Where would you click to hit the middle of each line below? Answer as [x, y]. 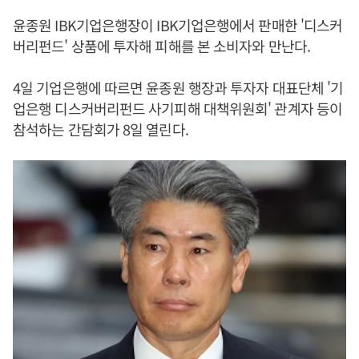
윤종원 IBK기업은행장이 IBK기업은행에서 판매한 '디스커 [178, 25]
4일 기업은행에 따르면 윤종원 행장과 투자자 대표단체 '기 [178, 87]
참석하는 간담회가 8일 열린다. [101, 129]
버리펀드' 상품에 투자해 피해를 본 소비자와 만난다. [161, 46]
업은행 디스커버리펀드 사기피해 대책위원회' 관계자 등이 [178, 108]
